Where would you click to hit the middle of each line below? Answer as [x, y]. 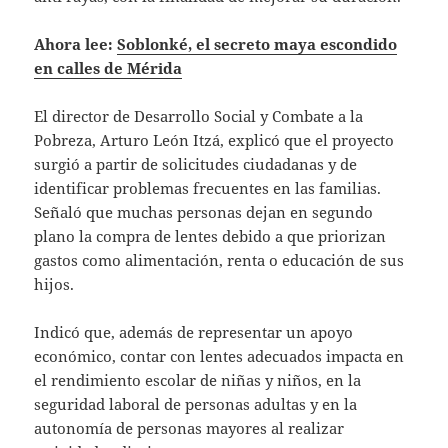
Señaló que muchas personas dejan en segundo [204, 211]
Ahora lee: [76, 43]
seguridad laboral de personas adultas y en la [196, 403]
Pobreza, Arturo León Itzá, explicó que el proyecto [214, 139]
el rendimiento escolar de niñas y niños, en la [198, 379]
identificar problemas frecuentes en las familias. [208, 187]
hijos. [54, 283]
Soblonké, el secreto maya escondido [257, 43]
